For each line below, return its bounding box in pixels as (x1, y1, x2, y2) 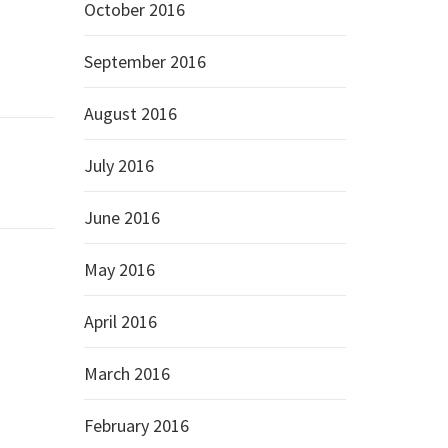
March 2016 (83, 362, 170, 385)
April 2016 (83, 310, 157, 333)
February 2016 (83, 414, 189, 437)
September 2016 (83, 50, 206, 73)
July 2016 (83, 154, 154, 177)
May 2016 (83, 258, 155, 281)
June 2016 (83, 206, 160, 229)
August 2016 (83, 102, 177, 125)
